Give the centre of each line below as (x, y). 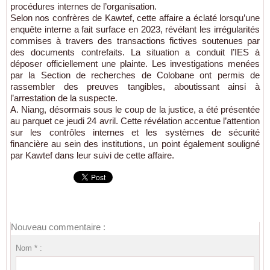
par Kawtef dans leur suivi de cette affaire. (92, 155)
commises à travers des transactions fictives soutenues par (135, 40)
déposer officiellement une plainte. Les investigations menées (135, 63)
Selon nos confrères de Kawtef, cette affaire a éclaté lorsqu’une (135, 17)
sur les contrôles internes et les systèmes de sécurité (135, 132)
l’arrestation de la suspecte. (64, 98)
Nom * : (29, 248)
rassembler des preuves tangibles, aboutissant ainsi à (135, 86)
